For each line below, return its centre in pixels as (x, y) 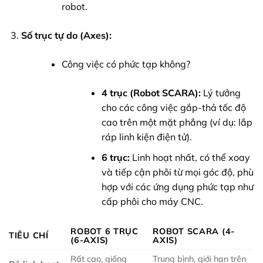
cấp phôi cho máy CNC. (153, 201)
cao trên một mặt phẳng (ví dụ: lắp (177, 122)
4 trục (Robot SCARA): (151, 93)
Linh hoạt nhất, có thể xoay (190, 157)
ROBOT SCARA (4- (194, 231)
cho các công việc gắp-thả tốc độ (174, 108)
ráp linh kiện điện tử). (147, 137)
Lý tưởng (221, 93)
